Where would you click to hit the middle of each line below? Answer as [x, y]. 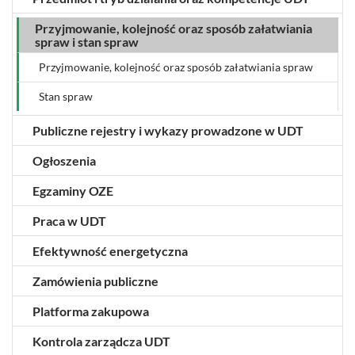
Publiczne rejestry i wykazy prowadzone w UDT [168, 130]
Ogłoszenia [64, 160]
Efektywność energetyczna [110, 250]
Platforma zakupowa [91, 311]
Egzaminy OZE [73, 190]
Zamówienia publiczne [95, 281]
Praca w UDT [69, 220]
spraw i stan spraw [87, 41]
